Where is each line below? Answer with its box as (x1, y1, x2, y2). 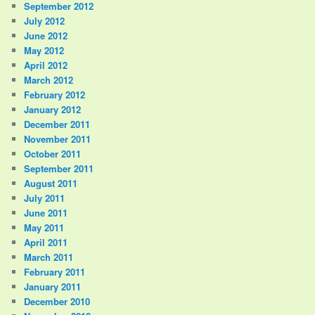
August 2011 (24, 176, 78, 190)
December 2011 (24, 117, 91, 131)
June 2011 (24, 205, 68, 219)
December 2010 (24, 294, 91, 308)
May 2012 (24, 43, 65, 57)
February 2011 (24, 264, 86, 278)
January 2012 (24, 102, 82, 116)
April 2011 (24, 235, 68, 249)
